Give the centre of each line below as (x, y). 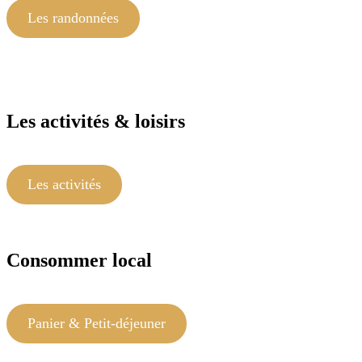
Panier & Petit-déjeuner (96, 324)
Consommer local (79, 261)
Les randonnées (73, 18)
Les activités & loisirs (96, 122)
